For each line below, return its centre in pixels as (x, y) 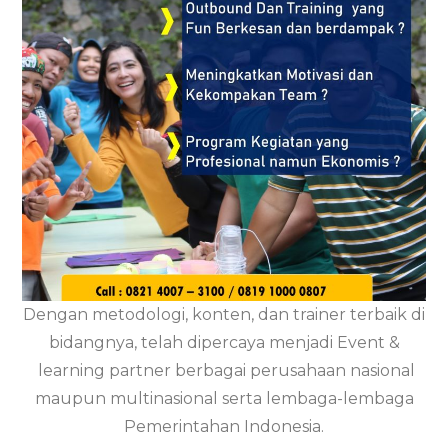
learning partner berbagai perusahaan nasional (224, 371)
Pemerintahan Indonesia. (224, 427)
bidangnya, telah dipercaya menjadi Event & (224, 343)
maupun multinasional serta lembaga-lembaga (224, 399)
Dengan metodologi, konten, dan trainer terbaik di (224, 315)
